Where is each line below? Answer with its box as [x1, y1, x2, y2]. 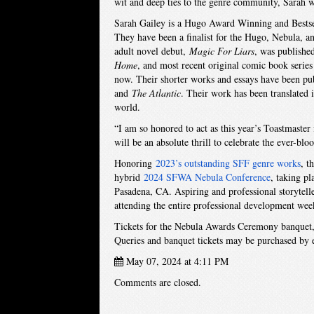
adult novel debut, [114, 44, 189, 57]
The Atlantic [131, 86, 181, 100]
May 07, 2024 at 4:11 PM [123, 254, 228, 268]
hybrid [114, 170, 144, 184]
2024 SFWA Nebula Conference [143, 170, 271, 184]
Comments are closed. [114, 275, 201, 289]
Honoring [114, 156, 156, 170]
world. [114, 100, 140, 114]
